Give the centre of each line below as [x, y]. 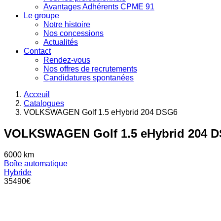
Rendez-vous [67, 60]
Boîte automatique [36, 163]
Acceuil [37, 94]
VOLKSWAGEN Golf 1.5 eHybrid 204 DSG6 [101, 112]
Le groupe [41, 16]
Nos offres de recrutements [90, 69]
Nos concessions [74, 33]
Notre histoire [67, 24]
